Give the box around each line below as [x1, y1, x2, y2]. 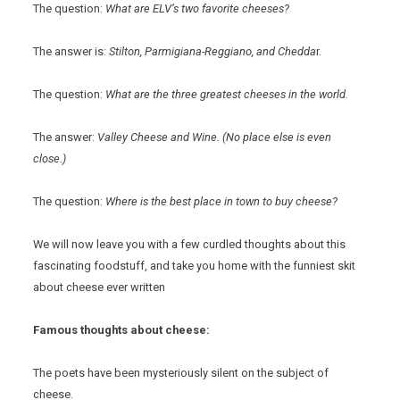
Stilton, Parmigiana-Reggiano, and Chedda [109, 45, 317, 59]
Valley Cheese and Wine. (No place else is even [97, 130, 332, 145]
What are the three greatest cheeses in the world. [105, 87, 349, 102]
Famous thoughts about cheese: [33, 323, 211, 337]
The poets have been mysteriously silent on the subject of [33, 366, 329, 380]
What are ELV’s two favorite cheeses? [105, 2, 290, 16]
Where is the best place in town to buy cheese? [105, 195, 338, 209]
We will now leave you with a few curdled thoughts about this [33, 237, 346, 252]
